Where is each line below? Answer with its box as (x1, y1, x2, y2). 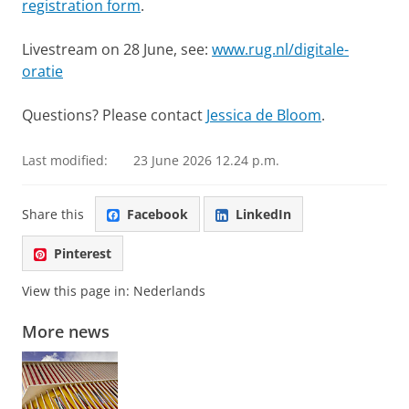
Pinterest (54, 244, 111, 262)
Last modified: (22, 152, 108, 169)
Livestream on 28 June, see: (22, 39, 212, 59)
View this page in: (22, 282, 133, 300)
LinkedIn (236, 204, 291, 223)
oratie (22, 61, 63, 81)
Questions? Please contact (22, 105, 206, 125)
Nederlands (133, 282, 205, 300)
